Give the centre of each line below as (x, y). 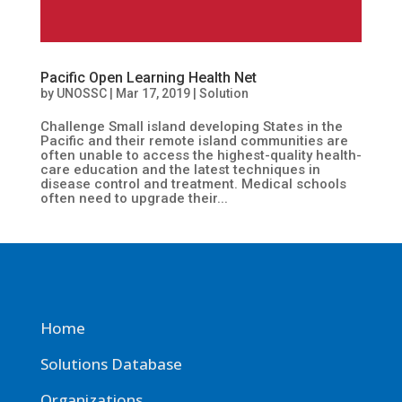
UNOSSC (81, 93)
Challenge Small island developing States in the (191, 126)
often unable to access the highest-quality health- (201, 155)
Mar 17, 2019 (153, 93)
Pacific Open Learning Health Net (148, 77)
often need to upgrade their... (134, 198)
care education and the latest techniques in (180, 169)
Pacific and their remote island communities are (194, 140)
